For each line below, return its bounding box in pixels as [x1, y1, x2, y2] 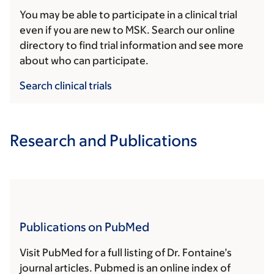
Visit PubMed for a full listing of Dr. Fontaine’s [20, 246, 232, 259]
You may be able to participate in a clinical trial [20, 9, 237, 21]
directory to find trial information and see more [20, 39, 243, 52]
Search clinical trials [20, 80, 112, 92]
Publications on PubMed [20, 220, 149, 234]
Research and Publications [10, 131, 197, 150]
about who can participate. [20, 54, 149, 67]
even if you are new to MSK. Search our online [20, 24, 235, 37]
